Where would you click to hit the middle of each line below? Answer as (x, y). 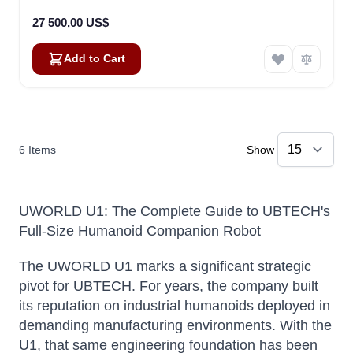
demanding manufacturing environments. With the (175, 325)
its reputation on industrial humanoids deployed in (175, 306)
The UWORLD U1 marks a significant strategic (165, 266)
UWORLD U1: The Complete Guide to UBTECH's (175, 211)
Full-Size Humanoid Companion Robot (140, 231)
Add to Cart (95, 59)
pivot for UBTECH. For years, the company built (169, 286)
